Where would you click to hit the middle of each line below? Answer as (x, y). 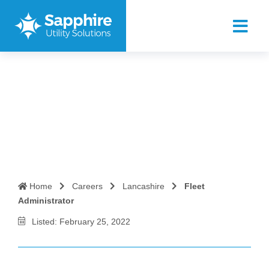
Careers (87, 186)
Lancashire (144, 186)
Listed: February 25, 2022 (81, 221)
